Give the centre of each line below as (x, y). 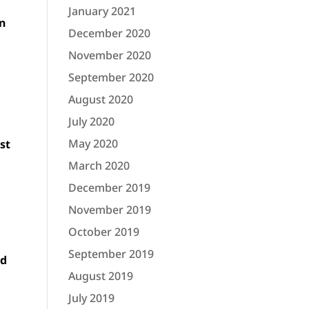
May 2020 (93, 143)
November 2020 (109, 55)
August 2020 (100, 99)
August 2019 (100, 276)
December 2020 (109, 33)
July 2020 (91, 121)
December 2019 (109, 188)
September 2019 (111, 254)
